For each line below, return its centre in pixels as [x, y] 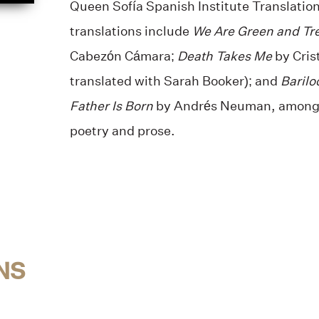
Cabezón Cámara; [123, 56]
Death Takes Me [224, 56]
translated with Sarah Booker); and [175, 81]
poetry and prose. [122, 131]
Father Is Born [111, 106]
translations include [131, 31]
